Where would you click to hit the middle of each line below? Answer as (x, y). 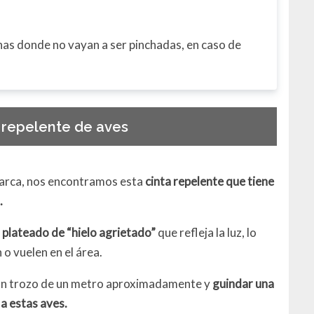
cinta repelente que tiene (210, 182)
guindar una (244, 284)
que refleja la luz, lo (207, 233)
